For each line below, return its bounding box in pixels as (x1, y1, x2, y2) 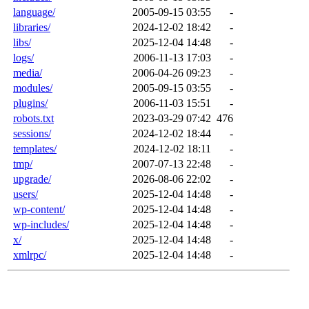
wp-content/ (13, 203, 65, 215)
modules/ (13, 81, 52, 94)
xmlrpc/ (13, 248, 46, 261)
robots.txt (13, 112, 54, 124)
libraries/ (13, 21, 50, 33)
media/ (13, 66, 42, 79)
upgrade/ (13, 172, 51, 185)
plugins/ (13, 97, 48, 109)
